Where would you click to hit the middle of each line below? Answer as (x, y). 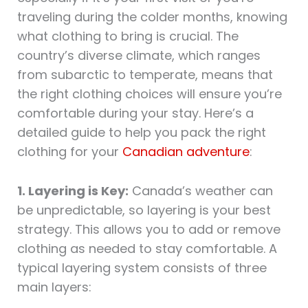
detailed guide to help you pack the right (141, 133)
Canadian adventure (186, 152)
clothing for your (69, 152)
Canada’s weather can (200, 190)
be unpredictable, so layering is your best (144, 210)
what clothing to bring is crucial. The (128, 36)
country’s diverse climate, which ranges (139, 56)
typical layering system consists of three (142, 267)
